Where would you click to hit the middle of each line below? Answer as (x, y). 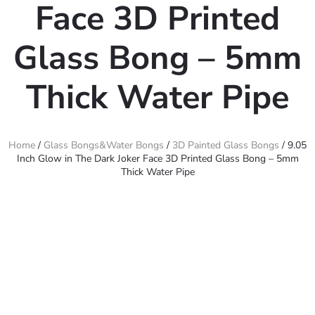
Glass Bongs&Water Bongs (104, 145)
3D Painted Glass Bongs (226, 145)
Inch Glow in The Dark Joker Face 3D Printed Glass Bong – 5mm (157, 159)
